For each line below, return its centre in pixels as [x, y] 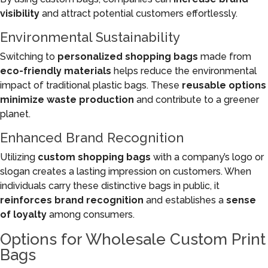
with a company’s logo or [207, 157]
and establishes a [185, 200]
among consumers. [91, 214]
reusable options [224, 85]
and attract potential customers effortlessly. [138, 13]
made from [225, 57]
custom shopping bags [94, 157]
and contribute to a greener [197, 100]
